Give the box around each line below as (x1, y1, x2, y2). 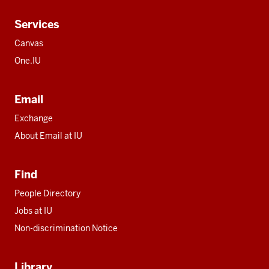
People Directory (14, 187, 80, 199)
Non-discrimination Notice (14, 222, 118, 234)
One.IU (14, 55, 41, 66)
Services (14, 17, 59, 31)
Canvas (14, 37, 43, 49)
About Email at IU (14, 130, 82, 141)
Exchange (14, 112, 53, 124)
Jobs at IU (14, 205, 52, 216)
